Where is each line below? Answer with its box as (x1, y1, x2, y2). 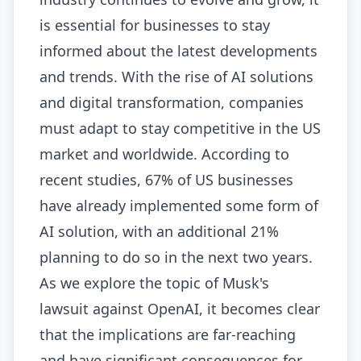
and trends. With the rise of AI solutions (39, 67, 313, 87)
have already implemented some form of (39, 196, 318, 216)
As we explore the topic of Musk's (39, 273, 269, 293)
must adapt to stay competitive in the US (39, 118, 321, 139)
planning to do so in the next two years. (39, 247, 313, 268)
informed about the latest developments (39, 41, 317, 61)
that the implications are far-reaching (39, 325, 296, 345)
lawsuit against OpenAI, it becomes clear (39, 299, 320, 319)
